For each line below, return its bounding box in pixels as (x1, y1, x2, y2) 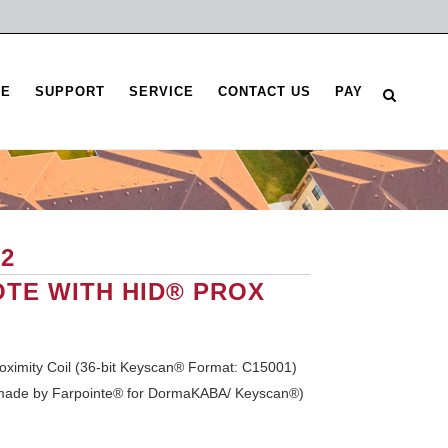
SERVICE (129, 84, 194, 99)
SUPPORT (35, 84, 105, 99)
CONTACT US (218, 84, 311, 99)
